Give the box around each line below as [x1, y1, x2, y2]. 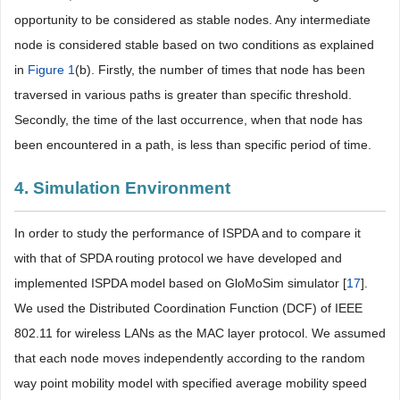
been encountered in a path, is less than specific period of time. [14, 137, 371, 152]
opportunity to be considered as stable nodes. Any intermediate [14, 12, 371, 27]
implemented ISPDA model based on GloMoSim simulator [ [14, 276, 346, 290]
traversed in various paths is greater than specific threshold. [14, 87, 352, 102]
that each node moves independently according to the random [14, 351, 365, 365]
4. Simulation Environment [14, 179, 230, 197]
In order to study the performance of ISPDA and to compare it [14, 226, 361, 240]
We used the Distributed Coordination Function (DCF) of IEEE [14, 301, 362, 315]
